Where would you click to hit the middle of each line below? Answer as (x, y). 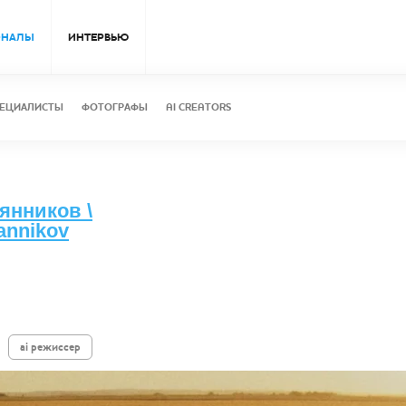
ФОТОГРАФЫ (115, 107)
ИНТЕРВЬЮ (98, 37)
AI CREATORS (198, 107)
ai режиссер (50, 347)
